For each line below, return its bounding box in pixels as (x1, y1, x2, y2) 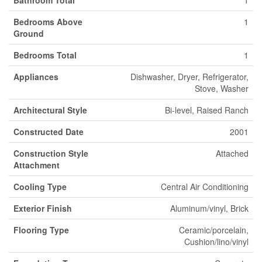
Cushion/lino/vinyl (184, 236, 249, 247)
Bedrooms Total (13, 49, 77, 61)
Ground (13, 27, 44, 39)
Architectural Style (13, 104, 87, 116)
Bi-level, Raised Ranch (165, 104, 249, 116)
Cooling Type (13, 181, 67, 192)
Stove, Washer (195, 82, 249, 94)
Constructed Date (13, 126, 84, 137)
